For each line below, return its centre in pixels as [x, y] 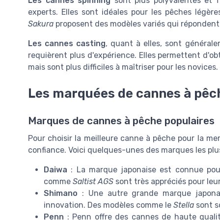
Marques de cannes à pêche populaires [121, 121]
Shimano [61, 193]
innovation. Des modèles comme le [109, 205]
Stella [184, 205]
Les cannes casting [67, 43]
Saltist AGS [93, 182]
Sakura [41, 24]
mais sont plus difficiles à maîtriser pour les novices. [123, 67]
